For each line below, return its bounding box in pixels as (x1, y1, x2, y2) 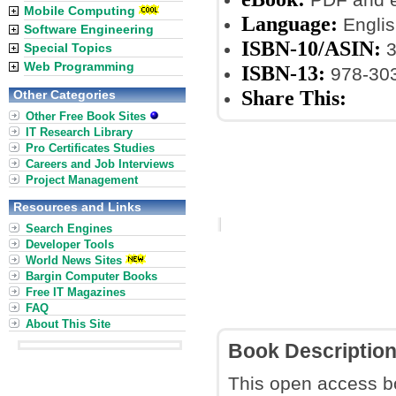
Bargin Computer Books (26, 270, 157, 283)
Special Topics (24, 41, 112, 55)
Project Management (26, 173, 138, 187)
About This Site (26, 317, 110, 331)
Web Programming (24, 59, 134, 73)
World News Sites (26, 254, 122, 267)
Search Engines (26, 222, 112, 235)
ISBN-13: (241, 61, 325, 85)
